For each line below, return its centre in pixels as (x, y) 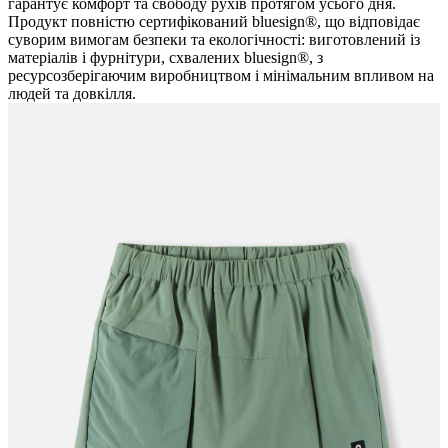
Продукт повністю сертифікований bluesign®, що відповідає (214, 22)
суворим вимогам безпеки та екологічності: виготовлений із (214, 40)
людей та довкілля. (72, 94)
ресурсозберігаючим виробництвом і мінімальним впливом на (221, 76)
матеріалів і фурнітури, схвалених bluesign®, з (165, 58)
